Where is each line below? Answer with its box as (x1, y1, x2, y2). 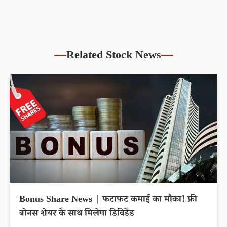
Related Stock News (66, 48, 161, 66)
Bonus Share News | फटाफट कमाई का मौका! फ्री (19, 193, 197, 208)
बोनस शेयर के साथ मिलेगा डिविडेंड (19, 207, 134, 222)
